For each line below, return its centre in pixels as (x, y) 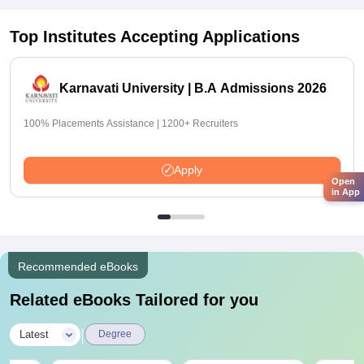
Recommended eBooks (78, 267)
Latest (34, 335)
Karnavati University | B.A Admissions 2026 (193, 89)
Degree (115, 334)
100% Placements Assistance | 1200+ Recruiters (131, 124)
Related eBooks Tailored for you (134, 300)
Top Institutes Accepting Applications (155, 37)
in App (346, 192)
